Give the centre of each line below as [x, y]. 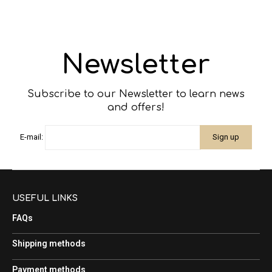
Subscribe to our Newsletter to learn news [136, 94]
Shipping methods [49, 244]
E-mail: [32, 137]
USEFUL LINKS [45, 199]
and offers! [136, 107]
